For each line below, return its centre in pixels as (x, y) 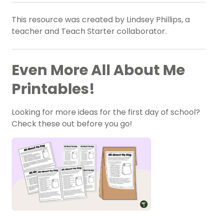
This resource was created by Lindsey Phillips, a (101, 20)
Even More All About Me (98, 70)
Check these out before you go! (72, 124)
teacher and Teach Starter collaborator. (89, 31)
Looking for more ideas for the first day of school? (106, 112)
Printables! (53, 89)
